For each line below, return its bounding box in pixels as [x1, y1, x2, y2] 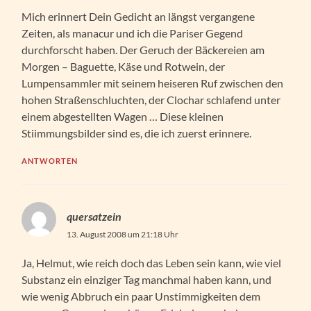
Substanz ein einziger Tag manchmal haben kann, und [22, 272, 272, 286]
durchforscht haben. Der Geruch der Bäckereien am [22, 42, 265, 56]
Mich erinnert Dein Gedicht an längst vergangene [22, 9, 255, 23]
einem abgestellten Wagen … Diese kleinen [22, 109, 224, 123]
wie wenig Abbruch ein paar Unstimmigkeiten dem [22, 289, 261, 303]
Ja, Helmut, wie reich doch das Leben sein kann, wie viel [22, 255, 282, 269]
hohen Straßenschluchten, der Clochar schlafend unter [22, 92, 281, 106]
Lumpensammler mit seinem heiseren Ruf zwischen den [22, 76, 284, 90]
